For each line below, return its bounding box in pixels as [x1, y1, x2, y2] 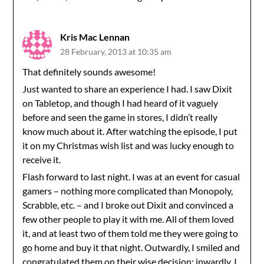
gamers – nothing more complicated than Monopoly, [22, 185, 233, 196]
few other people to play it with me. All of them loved [22, 213, 235, 225]
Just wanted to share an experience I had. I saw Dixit [22, 83, 233, 94]
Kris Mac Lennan [60, 31, 130, 42]
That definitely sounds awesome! [22, 66, 156, 77]
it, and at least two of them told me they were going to [22, 227, 239, 239]
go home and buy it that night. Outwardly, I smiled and [22, 242, 240, 253]
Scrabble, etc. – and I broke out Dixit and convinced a [22, 199, 234, 210]
